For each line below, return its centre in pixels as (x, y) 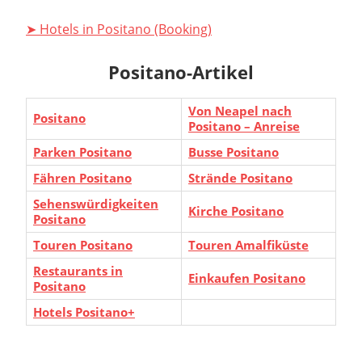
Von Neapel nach (240, 110)
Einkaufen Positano (247, 278)
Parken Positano (82, 152)
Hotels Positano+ (84, 311)
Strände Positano (240, 177)
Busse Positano (234, 152)
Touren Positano (83, 244)
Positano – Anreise (244, 126)
